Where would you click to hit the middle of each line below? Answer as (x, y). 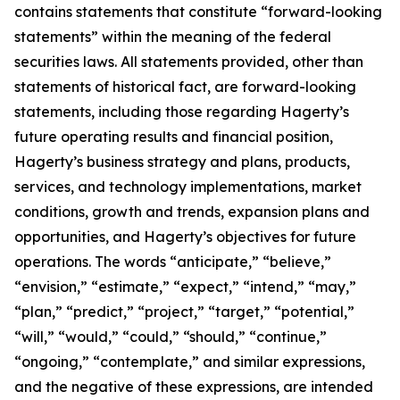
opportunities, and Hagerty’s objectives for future (185, 237)
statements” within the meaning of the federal (173, 37)
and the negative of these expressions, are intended (194, 387)
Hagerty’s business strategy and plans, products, (182, 162)
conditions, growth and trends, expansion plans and (192, 212)
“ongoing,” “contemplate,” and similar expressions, (190, 362)
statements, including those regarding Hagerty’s (182, 112)
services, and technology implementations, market (188, 187)
